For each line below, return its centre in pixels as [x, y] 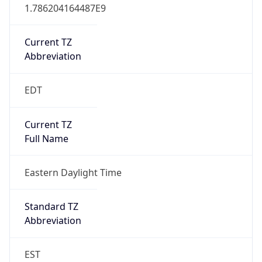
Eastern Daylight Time [73, 172]
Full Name [46, 138]
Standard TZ [51, 207]
